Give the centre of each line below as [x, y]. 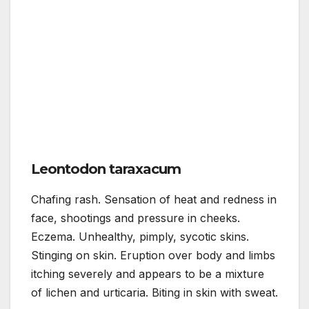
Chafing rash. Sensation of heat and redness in [154, 199]
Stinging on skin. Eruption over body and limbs [153, 255]
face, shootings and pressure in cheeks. [136, 218]
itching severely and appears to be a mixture [148, 273]
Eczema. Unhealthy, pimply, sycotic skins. [140, 236]
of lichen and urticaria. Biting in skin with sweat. [154, 292]
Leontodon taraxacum [106, 169]
